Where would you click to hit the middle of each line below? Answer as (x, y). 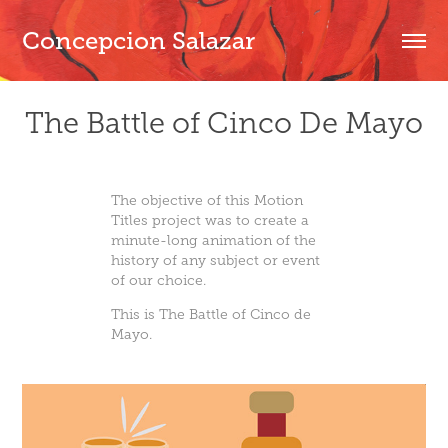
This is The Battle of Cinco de (211, 314)
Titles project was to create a (210, 220)
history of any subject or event (216, 260)
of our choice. (161, 280)
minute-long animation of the (214, 240)
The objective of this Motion (207, 200)
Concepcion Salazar (139, 40)
